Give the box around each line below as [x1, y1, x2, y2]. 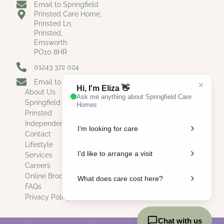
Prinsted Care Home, [34, 10, 101, 18]
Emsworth [34, 38, 67, 47]
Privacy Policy [25, 193, 71, 201]
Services [25, 151, 52, 159]
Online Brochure [25, 172, 77, 180]
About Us [25, 88, 55, 96]
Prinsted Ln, [34, 19, 72, 28]
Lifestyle [25, 140, 53, 149]
